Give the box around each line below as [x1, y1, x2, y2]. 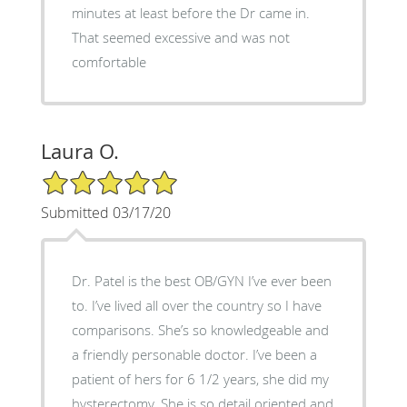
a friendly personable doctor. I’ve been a [71, 344, 317, 363]
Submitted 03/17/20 [40, 202, 171, 223]
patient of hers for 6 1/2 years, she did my [71, 369, 329, 388]
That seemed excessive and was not [71, 27, 290, 46]
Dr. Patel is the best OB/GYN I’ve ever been [71, 271, 332, 290]
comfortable [71, 52, 146, 71]
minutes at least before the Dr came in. [71, 3, 310, 22]
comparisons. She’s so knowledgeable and [71, 320, 329, 339]
